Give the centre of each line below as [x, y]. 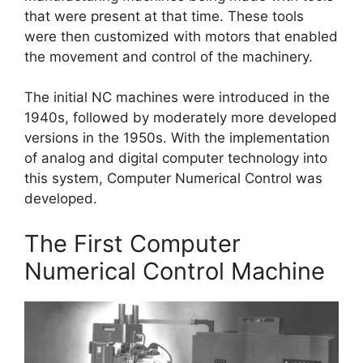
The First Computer [132, 243]
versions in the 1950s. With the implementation [177, 138]
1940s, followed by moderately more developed [181, 118]
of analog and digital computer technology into [176, 158]
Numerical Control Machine [175, 271]
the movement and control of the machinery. [169, 56]
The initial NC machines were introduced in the [177, 98]
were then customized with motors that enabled [181, 36]
